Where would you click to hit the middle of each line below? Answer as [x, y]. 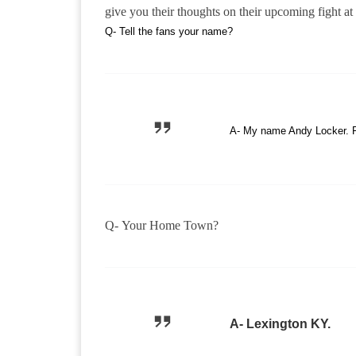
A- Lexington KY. [281, 323]
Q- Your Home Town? [162, 226]
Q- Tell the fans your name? [169, 32]
